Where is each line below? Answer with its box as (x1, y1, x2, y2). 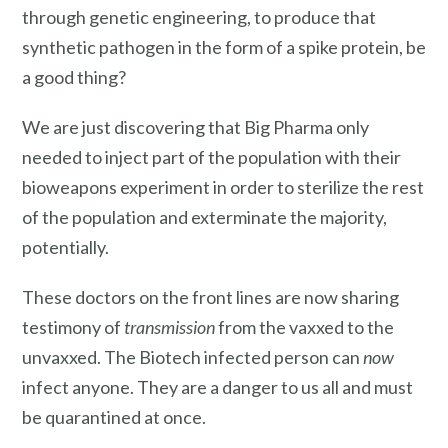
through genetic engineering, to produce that (22, 6, 376, 29)
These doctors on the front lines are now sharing (22, 285, 399, 308)
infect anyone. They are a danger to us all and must (22, 375, 413, 398)
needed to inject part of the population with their (22, 145, 401, 168)
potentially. (22, 235, 109, 258)
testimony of (22, 315, 124, 338)
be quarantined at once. (22, 405, 206, 428)
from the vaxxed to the (215, 315, 394, 338)
